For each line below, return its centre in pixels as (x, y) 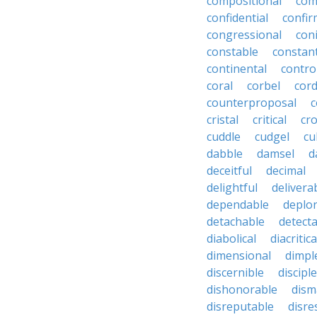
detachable (236, 221)
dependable (238, 204)
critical (270, 120)
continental (237, 69)
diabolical (231, 238)
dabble (225, 154)
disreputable (240, 306)
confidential (237, 18)
